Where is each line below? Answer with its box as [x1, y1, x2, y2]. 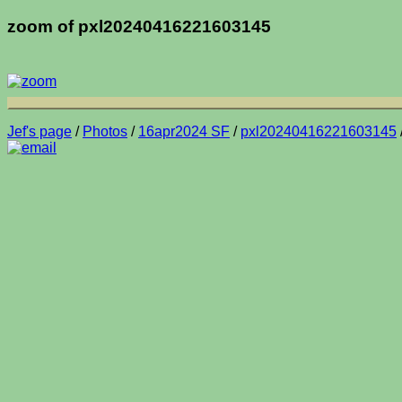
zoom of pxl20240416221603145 [7, 16, 271, 36]
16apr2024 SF [138, 123, 230, 139]
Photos [83, 123, 127, 139]
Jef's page [7, 123, 72, 139]
